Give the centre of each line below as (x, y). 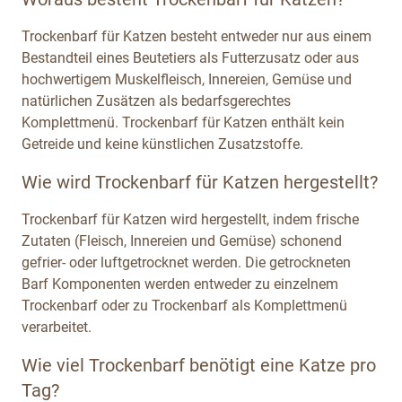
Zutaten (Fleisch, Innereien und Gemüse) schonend (182, 240)
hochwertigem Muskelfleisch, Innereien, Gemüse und (187, 79)
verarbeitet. (57, 327)
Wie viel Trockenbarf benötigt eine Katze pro (199, 365)
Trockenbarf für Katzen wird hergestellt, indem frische (190, 219)
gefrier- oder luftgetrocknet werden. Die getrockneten (186, 262)
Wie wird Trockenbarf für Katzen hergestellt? (200, 182)
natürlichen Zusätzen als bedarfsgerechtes (156, 100)
